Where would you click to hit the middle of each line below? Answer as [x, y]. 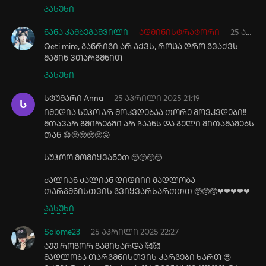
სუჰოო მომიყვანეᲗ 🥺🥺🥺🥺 [103, 157]
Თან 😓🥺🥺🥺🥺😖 [77, 135]
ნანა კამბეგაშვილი [86, 32]
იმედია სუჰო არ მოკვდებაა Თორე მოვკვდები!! [145, 112]
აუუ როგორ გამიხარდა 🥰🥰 [102, 246]
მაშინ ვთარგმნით [83, 58]
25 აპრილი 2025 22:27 [135, 232]
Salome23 [62, 232]
